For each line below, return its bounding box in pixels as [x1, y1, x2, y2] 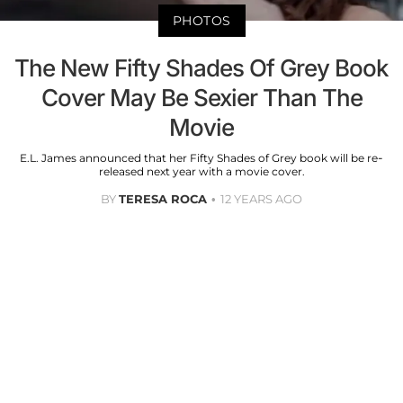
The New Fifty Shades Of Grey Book [14, 54, 389, 83]
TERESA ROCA [119, 192, 207, 207]
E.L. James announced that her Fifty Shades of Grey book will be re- [20, 151, 383, 166]
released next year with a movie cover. [98, 165, 305, 179]
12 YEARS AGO [220, 192, 302, 207]
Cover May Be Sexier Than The [40, 84, 363, 112]
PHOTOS [172, 13, 231, 30]
